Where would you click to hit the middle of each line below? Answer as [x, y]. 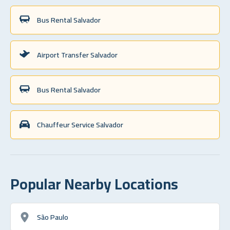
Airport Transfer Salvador [77, 54]
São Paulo [53, 217]
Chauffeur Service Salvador [80, 124]
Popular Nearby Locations [94, 184]
